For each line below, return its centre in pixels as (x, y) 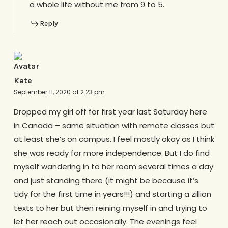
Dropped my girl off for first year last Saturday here (110, 112)
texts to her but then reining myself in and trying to (110, 208)
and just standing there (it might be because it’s (106, 181)
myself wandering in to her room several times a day (113, 167)
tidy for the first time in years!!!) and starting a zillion (112, 194)
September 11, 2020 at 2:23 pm (59, 92)
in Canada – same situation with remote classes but (114, 126)
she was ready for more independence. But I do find (111, 153)
